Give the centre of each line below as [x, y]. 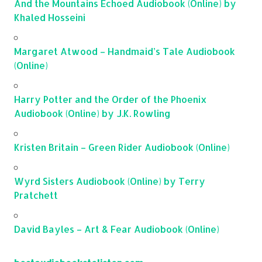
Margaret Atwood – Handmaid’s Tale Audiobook [125, 51]
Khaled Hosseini [50, 17]
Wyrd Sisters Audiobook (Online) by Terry [110, 181]
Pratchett [36, 195]
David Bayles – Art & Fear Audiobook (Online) [117, 229]
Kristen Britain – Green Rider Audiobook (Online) [122, 147]
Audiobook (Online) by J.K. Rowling [92, 113]
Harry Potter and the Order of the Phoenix [111, 99]
